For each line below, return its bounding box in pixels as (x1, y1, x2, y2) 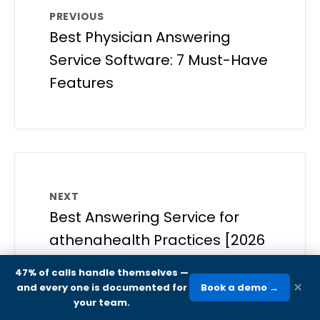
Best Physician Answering (49, 26, 231, 47)
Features (49, 72, 114, 93)
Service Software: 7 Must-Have (49, 49, 268, 70)
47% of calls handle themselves (15, 266, 178, 279)
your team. (74, 296, 130, 309)
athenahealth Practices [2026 (49, 229, 265, 250)
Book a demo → (201, 281, 279, 294)
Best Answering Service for (49, 206, 239, 227)
